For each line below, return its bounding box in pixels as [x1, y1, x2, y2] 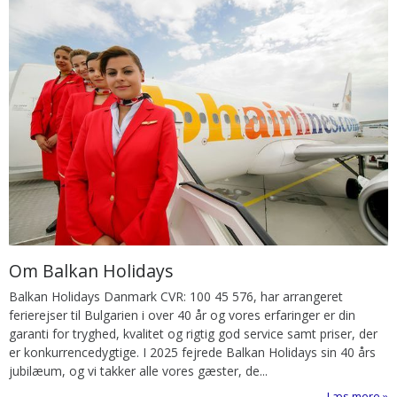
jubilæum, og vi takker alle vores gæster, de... [9, 362, 268, 379]
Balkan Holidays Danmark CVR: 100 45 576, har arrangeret [9, 287, 343, 305]
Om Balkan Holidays [9, 258, 173, 283]
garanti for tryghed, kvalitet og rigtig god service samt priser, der [9, 324, 378, 342]
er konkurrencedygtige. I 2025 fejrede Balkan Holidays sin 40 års [9, 343, 376, 361]
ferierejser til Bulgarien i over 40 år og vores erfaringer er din [9, 306, 355, 323]
